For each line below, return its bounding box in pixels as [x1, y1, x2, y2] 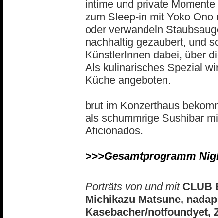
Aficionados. [85, 125, 143, 137]
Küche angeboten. [85, 74, 171, 86]
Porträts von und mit [85, 181, 180, 193]
